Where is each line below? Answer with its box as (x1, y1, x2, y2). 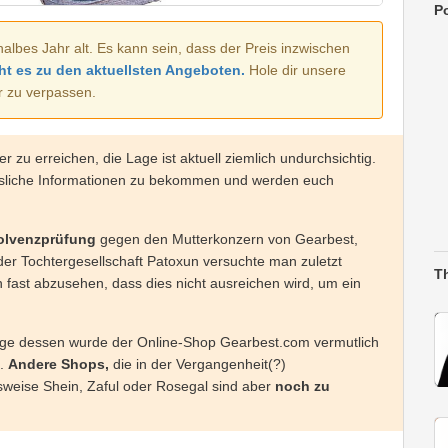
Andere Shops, (8, 356, 109, 373)
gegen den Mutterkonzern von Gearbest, (96, 231, 358, 248)
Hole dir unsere (245, 62, 346, 79)
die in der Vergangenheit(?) (109, 356, 286, 373)
